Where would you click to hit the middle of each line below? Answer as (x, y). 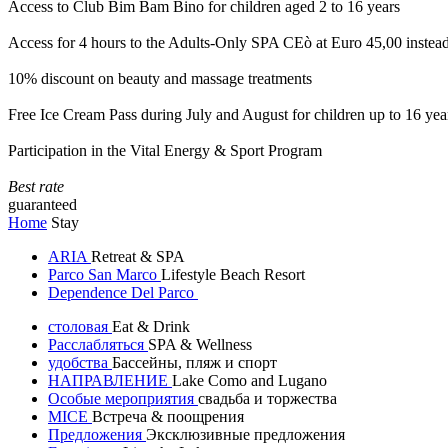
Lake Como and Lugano (249, 380)
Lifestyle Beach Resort (233, 274)
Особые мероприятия (123, 398)
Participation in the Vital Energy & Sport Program (165, 150)
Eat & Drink (151, 326)
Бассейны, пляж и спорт (194, 362)
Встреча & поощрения (168, 416)
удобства (80, 362)
